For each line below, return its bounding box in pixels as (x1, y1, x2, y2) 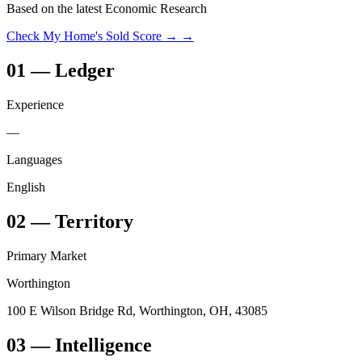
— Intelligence (26, 334, 152, 356)
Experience (6, 98, 64, 112)
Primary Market (6, 248, 86, 263)
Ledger (55, 60, 115, 82)
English (6, 180, 45, 195)
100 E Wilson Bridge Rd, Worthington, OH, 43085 (6, 303, 267, 318)
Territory (55, 210, 133, 232)
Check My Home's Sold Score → (6, 29, 178, 44)
